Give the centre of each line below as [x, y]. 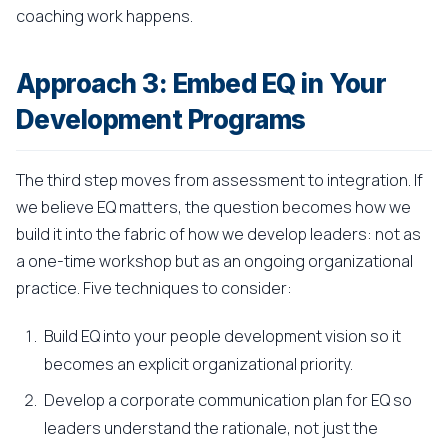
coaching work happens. [104, 16]
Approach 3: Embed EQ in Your [201, 83]
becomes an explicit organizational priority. [198, 364]
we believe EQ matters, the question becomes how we [213, 207]
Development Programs [161, 119]
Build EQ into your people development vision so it [222, 336]
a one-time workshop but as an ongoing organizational [214, 261]
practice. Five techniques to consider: [154, 288]
